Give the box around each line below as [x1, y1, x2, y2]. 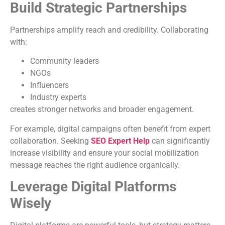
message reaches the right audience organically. [10, 160, 180, 170]
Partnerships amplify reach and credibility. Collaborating [10, 25, 208, 35]
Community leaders [30, 56, 99, 66]
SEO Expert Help [91, 136, 150, 146]
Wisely [10, 195, 51, 212]
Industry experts [30, 92, 86, 102]
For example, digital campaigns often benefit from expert [10, 124, 210, 134]
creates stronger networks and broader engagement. [10, 104, 194, 115]
